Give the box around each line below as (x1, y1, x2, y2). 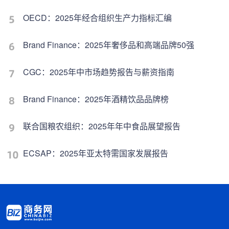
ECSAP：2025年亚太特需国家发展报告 (23, 147, 168, 159)
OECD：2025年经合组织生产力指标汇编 (23, 12, 172, 24)
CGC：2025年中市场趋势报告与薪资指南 (23, 66, 174, 78)
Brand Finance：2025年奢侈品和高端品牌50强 (23, 39, 194, 51)
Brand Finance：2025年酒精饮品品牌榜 (23, 93, 169, 105)
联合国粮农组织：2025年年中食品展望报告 (23, 120, 180, 132)
